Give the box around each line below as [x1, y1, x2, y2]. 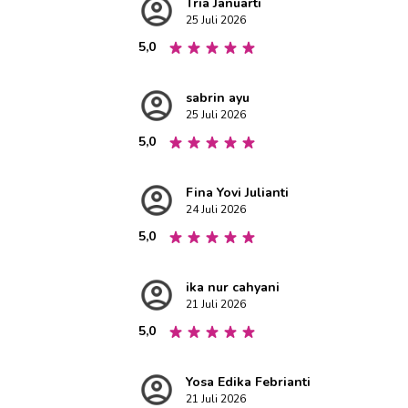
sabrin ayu [186, 89, 250, 107]
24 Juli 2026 [186, 202, 246, 217]
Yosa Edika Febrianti [186, 373, 311, 391]
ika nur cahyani [186, 279, 280, 296]
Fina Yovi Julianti [186, 184, 289, 201]
